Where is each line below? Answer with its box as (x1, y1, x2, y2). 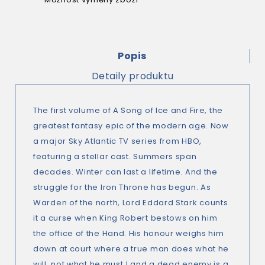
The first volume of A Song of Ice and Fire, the (33, 105, 223, 117)
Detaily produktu (91, 69, 174, 83)
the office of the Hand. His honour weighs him (33, 228, 224, 240)
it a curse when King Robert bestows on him (33, 212, 218, 224)
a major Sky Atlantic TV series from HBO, (33, 135, 202, 147)
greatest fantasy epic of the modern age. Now (33, 120, 229, 132)
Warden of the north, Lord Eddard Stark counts (33, 197, 228, 209)
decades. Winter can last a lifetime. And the (33, 166, 218, 178)
